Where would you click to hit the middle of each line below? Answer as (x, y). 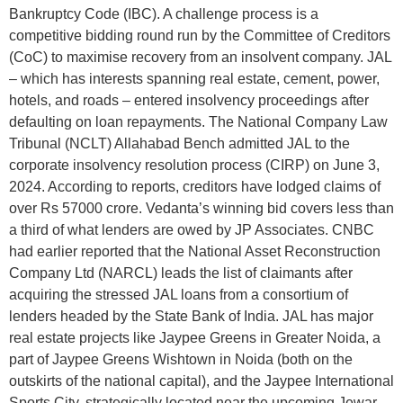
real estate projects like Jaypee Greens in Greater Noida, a (195, 338)
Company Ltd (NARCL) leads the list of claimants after (181, 273)
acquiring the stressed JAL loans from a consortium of (179, 295)
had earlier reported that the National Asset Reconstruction (195, 251)
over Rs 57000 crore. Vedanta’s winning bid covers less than (201, 208)
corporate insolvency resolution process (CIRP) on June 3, (194, 165)
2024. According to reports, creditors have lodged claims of (195, 187)
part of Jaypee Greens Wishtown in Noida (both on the (181, 359)
